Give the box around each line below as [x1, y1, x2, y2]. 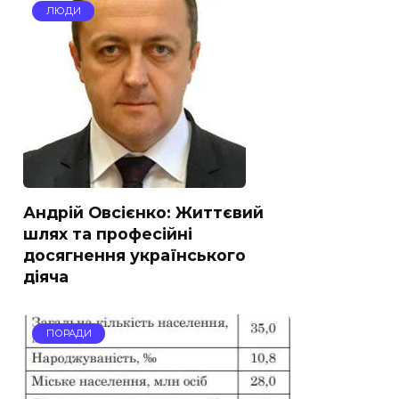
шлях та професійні [23, 224, 192, 243]
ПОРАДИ [45, 327, 92, 340]
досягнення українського [23, 245, 246, 265]
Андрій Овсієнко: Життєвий [23, 202, 264, 222]
